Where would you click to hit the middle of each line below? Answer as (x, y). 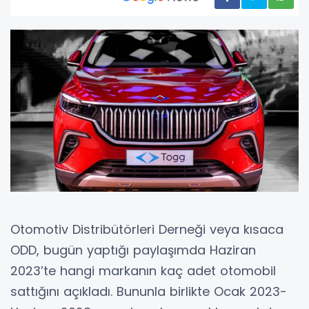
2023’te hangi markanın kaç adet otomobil (143, 271)
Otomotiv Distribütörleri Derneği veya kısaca (147, 230)
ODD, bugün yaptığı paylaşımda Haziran (133, 250)
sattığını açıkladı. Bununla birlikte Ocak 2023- (149, 292)
